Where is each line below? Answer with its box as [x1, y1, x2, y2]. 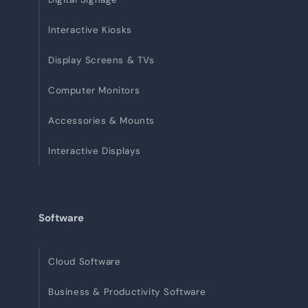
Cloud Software [48, 256, 121, 267]
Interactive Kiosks [48, 24, 132, 36]
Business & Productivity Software [48, 286, 206, 298]
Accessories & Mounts [48, 115, 155, 126]
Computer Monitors [48, 85, 140, 96]
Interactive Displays [48, 145, 141, 157]
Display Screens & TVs [48, 54, 155, 66]
